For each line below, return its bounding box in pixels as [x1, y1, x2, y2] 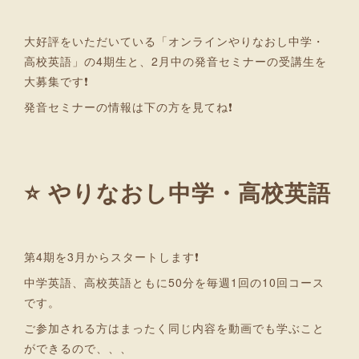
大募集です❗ [24, 73, 89, 89]
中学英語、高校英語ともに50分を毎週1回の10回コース [24, 274, 325, 290]
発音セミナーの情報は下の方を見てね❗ [24, 99, 233, 115]
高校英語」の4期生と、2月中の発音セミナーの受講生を [24, 53, 327, 69]
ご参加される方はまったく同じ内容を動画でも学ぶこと [24, 320, 325, 336]
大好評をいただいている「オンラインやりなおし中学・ [24, 33, 325, 49]
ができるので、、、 [24, 340, 132, 356]
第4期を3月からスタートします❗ [24, 248, 200, 264]
